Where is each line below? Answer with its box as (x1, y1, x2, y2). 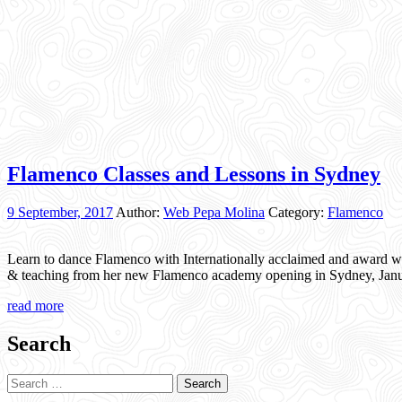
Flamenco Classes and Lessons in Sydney (7, 162, 380, 186)
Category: (268, 204, 328, 220)
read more (7, 297, 64, 313)
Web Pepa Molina (163, 204, 265, 220)
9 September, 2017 (7, 204, 113, 220)
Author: (113, 204, 163, 220)
